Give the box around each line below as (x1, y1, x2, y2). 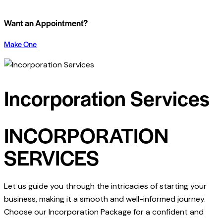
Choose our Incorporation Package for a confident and (4, 207, 204, 218)
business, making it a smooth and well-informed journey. (4, 194, 206, 205)
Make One (4, 39, 37, 50)
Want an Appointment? (4, 16, 88, 29)
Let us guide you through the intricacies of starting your (4, 181, 207, 192)
